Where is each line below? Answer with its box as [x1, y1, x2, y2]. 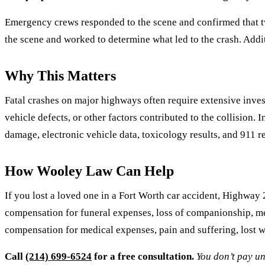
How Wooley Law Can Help [5, 163, 174, 179]
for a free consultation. [92, 251, 194, 263]
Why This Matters [5, 68, 116, 84]
